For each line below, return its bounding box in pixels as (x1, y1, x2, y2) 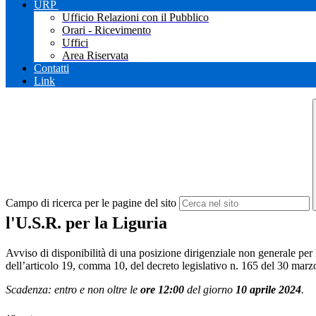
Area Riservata (62, 49, 128, 61)
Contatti (34, 61, 69, 74)
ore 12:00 (140, 284, 187, 296)
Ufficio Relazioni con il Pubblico (62, 11, 209, 23)
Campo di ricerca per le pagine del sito (6, 196, 176, 209)
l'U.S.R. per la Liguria (6, 214, 167, 233)
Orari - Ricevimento (62, 23, 151, 36)
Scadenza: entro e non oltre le (6, 284, 140, 296)
